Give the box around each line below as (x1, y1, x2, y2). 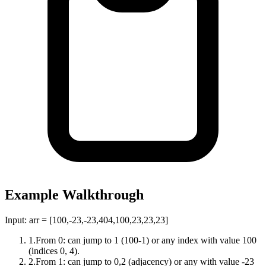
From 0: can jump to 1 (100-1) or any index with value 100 (36, 235, 256, 246)
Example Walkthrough (5, 187, 144, 203)
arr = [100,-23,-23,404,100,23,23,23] (29, 215, 168, 226)
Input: (5, 215, 29, 226)
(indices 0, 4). (28, 246, 80, 256)
